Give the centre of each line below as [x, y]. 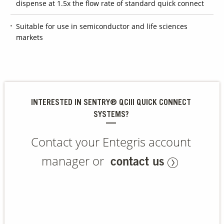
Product [19, 99]
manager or [74, 160]
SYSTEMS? [111, 115]
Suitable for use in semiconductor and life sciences [102, 26]
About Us [19, 208]
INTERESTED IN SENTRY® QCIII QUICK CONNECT [111, 103]
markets [30, 37]
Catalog [19, 105]
